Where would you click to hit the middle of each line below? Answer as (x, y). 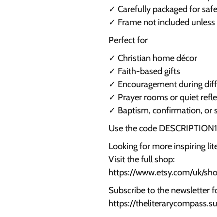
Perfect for (128, 40)
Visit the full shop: (142, 159)
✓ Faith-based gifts (144, 71)
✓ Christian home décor (153, 58)
